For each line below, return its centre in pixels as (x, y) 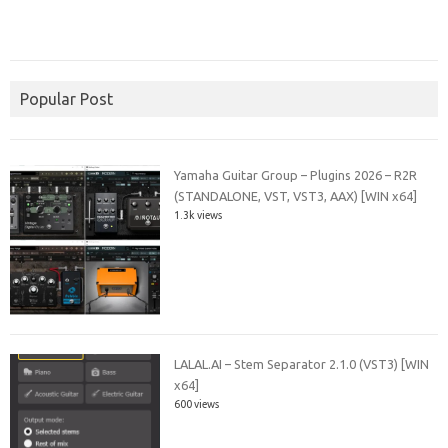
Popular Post (66, 98)
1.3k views (198, 214)
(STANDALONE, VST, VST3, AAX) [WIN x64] (296, 195)
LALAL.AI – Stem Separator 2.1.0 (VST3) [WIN (302, 364)
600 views (197, 404)
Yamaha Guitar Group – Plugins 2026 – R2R (296, 174)
